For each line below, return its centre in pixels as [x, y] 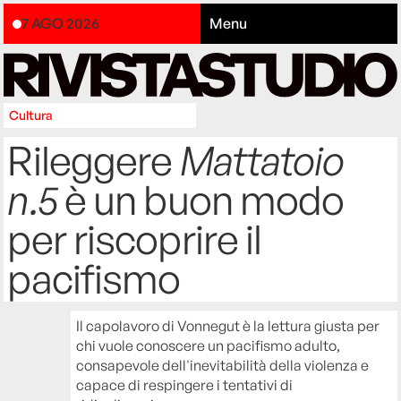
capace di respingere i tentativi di [185, 384]
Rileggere [94, 160]
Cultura [31, 115]
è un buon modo [200, 199]
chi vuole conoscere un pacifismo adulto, [209, 345]
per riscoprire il [135, 239]
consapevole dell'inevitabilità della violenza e [223, 365]
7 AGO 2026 [61, 24]
